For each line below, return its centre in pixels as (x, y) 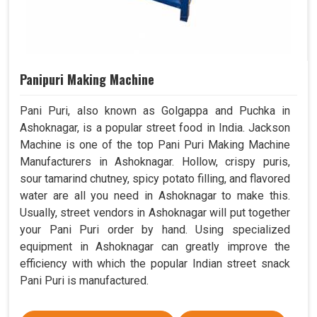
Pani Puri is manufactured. (84, 280)
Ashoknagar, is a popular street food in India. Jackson (155, 127)
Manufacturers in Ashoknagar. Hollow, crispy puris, (155, 161)
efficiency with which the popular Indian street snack (155, 263)
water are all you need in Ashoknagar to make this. (155, 195)
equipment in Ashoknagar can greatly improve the (155, 246)
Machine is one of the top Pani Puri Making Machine (155, 144)
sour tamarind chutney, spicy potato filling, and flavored (155, 178)
